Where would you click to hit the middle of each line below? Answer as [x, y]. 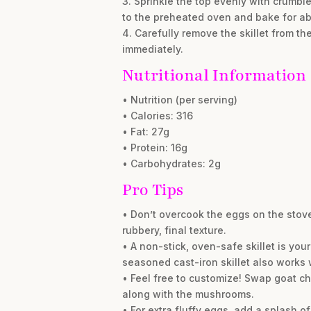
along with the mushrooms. [188, 294]
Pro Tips [152, 190]
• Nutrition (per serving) [179, 100]
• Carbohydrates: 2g [171, 163]
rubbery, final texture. [174, 230]
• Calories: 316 [157, 116]
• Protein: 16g [154, 148]
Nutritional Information [214, 75]
